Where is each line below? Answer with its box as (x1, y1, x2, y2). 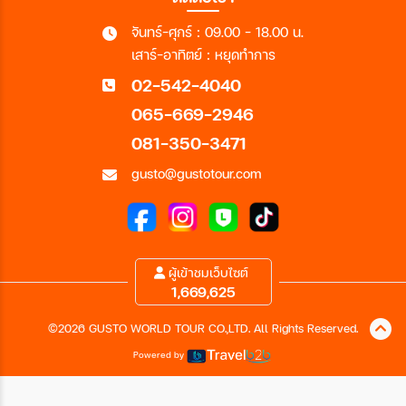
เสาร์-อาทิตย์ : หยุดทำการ (131, 45, 275, 63)
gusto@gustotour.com (131, 164, 262, 182)
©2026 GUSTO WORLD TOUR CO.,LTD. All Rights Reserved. (48, 320, 358, 337)
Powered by (133, 348, 185, 362)
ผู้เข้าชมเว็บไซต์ (164, 264, 248, 282)
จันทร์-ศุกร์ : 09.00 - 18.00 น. (131, 23, 304, 41)
